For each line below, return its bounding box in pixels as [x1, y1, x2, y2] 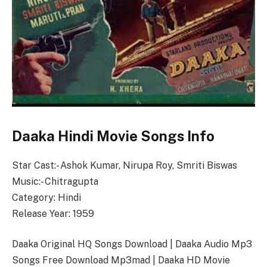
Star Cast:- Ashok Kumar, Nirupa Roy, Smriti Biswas [12, 159, 237, 171]
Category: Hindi [12, 191, 81, 203]
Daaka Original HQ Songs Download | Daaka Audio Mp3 [12, 238, 252, 250]
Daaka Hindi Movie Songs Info [12, 127, 215, 144]
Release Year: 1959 [12, 207, 94, 219]
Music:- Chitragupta [12, 175, 98, 187]
